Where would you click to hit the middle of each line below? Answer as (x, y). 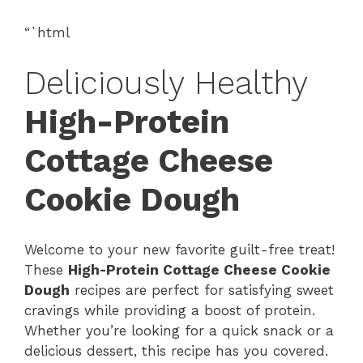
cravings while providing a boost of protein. (170, 311)
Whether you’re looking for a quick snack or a (179, 331)
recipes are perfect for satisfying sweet (202, 290)
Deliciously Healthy (166, 83)
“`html (47, 33)
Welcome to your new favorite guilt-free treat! (179, 250)
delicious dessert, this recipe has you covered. (176, 351)
